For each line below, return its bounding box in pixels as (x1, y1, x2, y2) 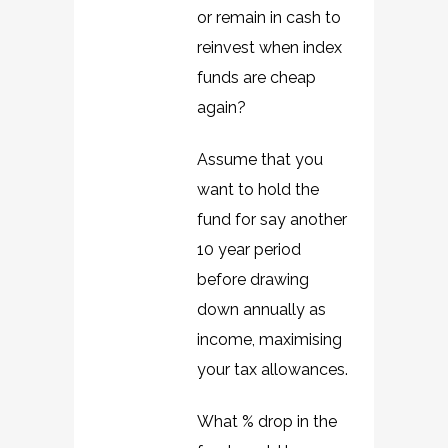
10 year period (197, 240, 301, 259)
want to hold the (197, 180, 319, 199)
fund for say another (197, 210, 347, 229)
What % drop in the (197, 412, 337, 431)
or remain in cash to (197, 8, 341, 27)
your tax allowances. (197, 360, 348, 379)
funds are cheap (197, 68, 316, 87)
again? (197, 98, 246, 117)
